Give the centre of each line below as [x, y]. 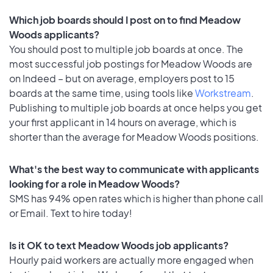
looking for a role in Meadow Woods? [94, 183]
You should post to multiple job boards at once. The [126, 49]
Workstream [223, 93]
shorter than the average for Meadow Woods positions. [134, 136]
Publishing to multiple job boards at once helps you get [136, 107]
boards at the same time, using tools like [102, 93]
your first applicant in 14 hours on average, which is [123, 122]
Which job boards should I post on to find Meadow [125, 19]
